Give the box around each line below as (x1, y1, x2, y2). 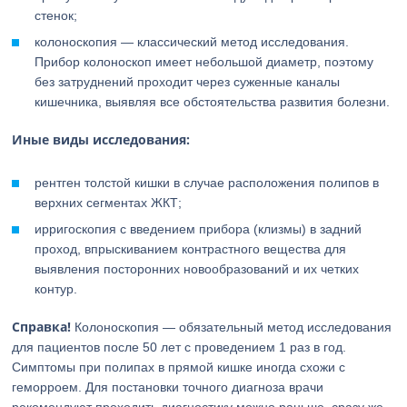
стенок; (35, 8, 78, 23)
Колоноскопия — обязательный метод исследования (71, 320, 392, 334)
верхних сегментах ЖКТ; (35, 195, 183, 210)
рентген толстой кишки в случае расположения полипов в (35, 175, 380, 190)
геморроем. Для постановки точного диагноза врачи (12, 380, 324, 394)
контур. (35, 282, 78, 296)
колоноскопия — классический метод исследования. (35, 35, 350, 49)
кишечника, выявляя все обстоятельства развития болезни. (35, 94, 391, 109)
